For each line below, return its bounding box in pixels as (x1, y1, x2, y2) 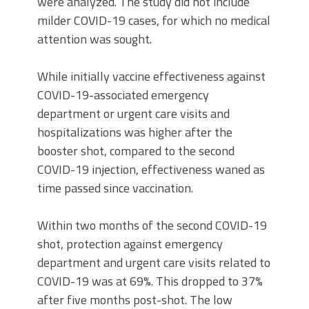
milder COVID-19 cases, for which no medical (37, 11, 270, 30)
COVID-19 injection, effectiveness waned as (37, 160, 265, 179)
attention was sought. (37, 30, 152, 49)
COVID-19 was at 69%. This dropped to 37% (37, 272, 263, 291)
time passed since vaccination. (37, 179, 193, 198)
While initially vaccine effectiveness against (37, 67, 266, 86)
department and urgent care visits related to (37, 253, 270, 272)
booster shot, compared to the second (37, 141, 235, 161)
